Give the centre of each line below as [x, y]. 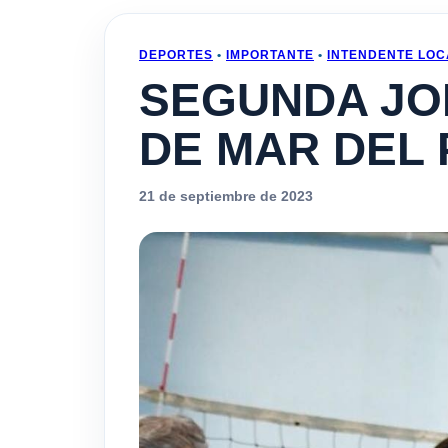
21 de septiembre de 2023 [226, 196]
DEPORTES [176, 55]
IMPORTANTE [270, 55]
